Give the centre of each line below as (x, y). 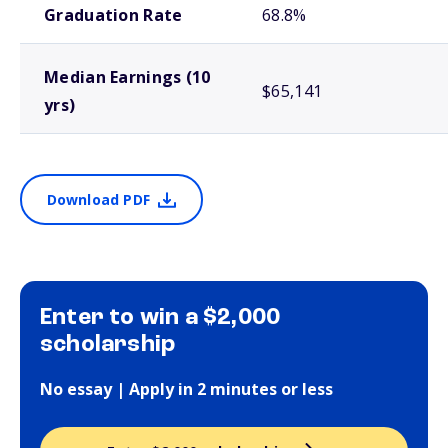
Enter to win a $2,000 (160, 318)
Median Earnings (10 (127, 77)
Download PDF (98, 199)
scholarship (108, 345)
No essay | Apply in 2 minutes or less (186, 389)
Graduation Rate (113, 15)
